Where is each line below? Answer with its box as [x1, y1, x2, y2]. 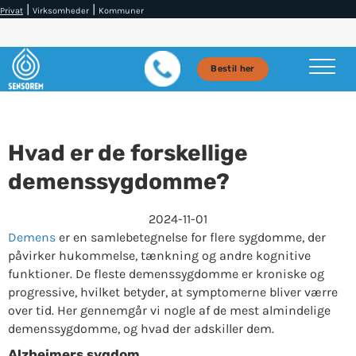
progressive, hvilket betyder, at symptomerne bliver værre [7, 284, 338, 300]
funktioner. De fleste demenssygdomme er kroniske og [7, 265, 324, 281]
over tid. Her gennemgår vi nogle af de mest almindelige [7, 302, 331, 318]
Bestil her [211, 64, 255, 75]
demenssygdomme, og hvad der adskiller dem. [7, 320, 274, 336]
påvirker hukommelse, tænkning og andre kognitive [7, 247, 311, 263]
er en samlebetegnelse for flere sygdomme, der [55, 229, 326, 245]
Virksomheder [33, 6, 89, 16]
